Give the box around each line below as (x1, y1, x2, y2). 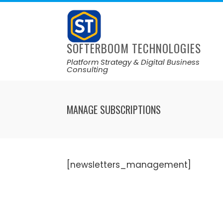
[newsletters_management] (67, 159, 192, 171)
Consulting (67, 64, 109, 75)
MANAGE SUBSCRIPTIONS (67, 102, 161, 117)
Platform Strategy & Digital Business (67, 57, 200, 68)
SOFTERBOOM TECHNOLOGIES (67, 40, 202, 57)
